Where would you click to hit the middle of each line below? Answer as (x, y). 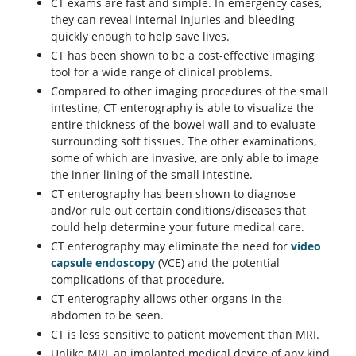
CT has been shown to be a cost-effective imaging (183, 55)
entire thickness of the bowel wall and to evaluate (183, 124)
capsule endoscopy (103, 262)
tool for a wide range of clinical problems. (162, 72)
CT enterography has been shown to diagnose (173, 193)
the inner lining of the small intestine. (152, 174)
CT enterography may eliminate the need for (171, 246)
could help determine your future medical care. (178, 226)
